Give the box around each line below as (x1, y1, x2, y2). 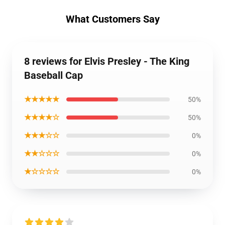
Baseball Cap (24, 69, 83, 81)
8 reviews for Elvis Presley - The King (24, 55, 189, 67)
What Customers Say (65, 13, 160, 25)
